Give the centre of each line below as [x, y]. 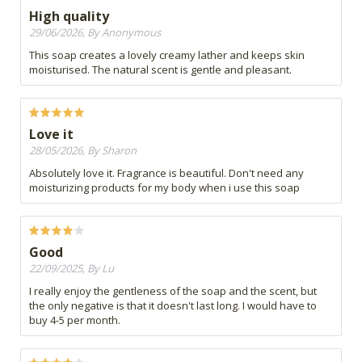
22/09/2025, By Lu [72, 269]
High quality [69, 17]
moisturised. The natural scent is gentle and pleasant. [160, 70]
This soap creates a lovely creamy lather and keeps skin [167, 55]
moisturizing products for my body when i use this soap [164, 188]
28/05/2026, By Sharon [83, 151]
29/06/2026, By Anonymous [95, 33]
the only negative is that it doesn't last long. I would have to [173, 306]
